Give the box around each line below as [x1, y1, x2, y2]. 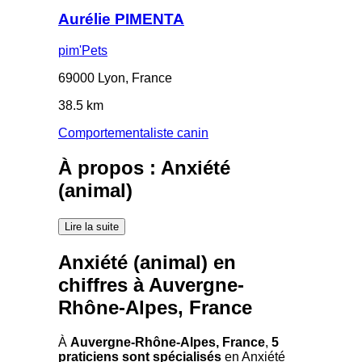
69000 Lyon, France [58, 70, 172, 85]
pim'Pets [58, 43, 107, 57]
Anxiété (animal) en [58, 250, 236, 273]
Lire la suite [65, 220, 119, 233]
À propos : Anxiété [58, 156, 230, 179]
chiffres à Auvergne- [58, 273, 244, 296]
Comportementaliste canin [58, 125, 208, 140]
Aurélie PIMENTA [58, 11, 184, 28]
